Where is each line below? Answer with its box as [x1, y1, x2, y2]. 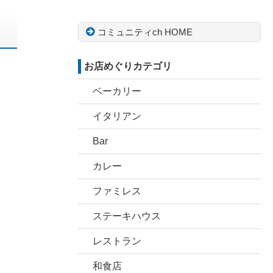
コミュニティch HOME [97, 26, 193, 37]
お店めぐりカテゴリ [83, 61, 172, 71]
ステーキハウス [93, 211, 161, 221]
